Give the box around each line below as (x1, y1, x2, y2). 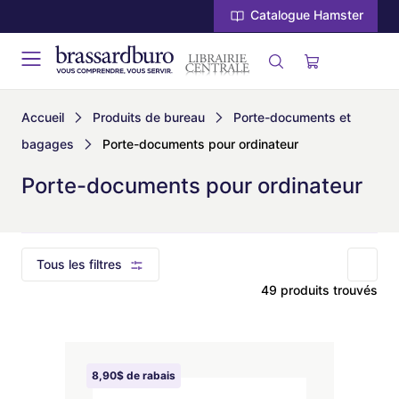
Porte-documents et (233, 110, 351, 125)
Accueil (21, 110, 64, 125)
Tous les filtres (37, 256, 122, 272)
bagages (21, 136, 74, 151)
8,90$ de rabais (92, 369, 175, 382)
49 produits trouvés (261, 282, 378, 297)
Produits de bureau (93, 110, 205, 125)
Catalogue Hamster (247, 7, 363, 23)
